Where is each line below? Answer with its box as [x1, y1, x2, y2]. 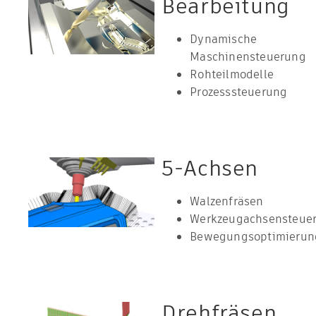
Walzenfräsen [190, 193, 264, 209]
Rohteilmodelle [190, 66, 274, 83]
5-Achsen [162, 154, 258, 183]
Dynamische [190, 31, 257, 47]
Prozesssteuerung [190, 84, 288, 100]
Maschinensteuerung [190, 49, 306, 65]
